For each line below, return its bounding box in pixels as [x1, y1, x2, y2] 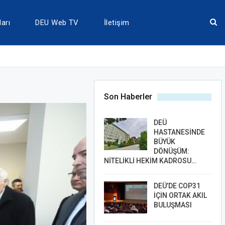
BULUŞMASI [153, 201, 192, 209]
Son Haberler [103, 92, 152, 101]
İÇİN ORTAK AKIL [153, 191, 207, 199]
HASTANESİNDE [153, 128, 205, 136]
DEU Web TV [35, 18, 79, 27]
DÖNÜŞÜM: [153, 147, 189, 155]
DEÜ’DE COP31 [153, 182, 200, 190]
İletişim [103, 18, 130, 27]
